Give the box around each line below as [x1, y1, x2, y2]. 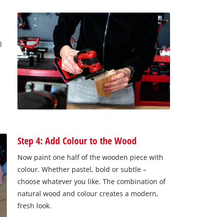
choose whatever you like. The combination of [17, 177, 166, 186]
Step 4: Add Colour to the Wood [17, 134, 137, 148]
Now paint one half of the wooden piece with [17, 153, 163, 162]
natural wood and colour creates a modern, [17, 189, 158, 199]
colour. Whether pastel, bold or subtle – [17, 165, 146, 174]
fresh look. [17, 201, 51, 211]
